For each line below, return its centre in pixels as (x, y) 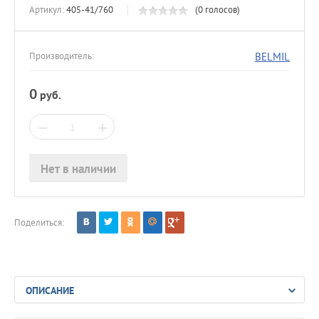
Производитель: (62, 56)
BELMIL (272, 56)
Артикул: (47, 10)
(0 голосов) (218, 10)
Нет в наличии (78, 169)
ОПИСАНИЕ (50, 291)
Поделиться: (39, 222)
